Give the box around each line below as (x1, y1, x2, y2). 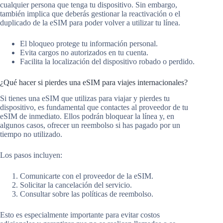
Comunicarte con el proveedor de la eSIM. (20, 172, 153, 181)
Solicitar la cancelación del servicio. (20, 181, 132, 190)
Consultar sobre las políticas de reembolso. (20, 190, 153, 199)
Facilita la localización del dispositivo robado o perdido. (20, 57, 195, 66)
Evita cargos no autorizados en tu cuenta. (20, 48, 148, 57)
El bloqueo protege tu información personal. (20, 39, 158, 48)
